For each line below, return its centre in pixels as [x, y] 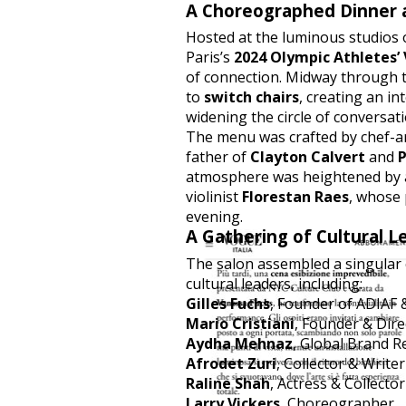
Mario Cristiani [240, 323]
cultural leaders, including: [274, 283]
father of [218, 157]
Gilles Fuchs [228, 303]
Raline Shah [228, 383]
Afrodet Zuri [231, 363]
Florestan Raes [295, 197]
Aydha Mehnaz [239, 343]
